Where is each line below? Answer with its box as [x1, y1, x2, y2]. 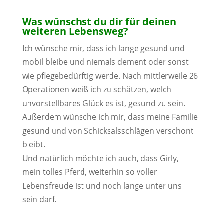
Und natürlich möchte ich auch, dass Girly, [22, 153, 179, 164]
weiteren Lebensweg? [22, 25, 128, 38]
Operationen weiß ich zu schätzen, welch [22, 84, 171, 95]
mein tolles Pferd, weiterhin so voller [22, 166, 157, 177]
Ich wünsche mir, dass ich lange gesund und [22, 43, 185, 54]
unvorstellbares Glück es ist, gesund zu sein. [22, 98, 185, 109]
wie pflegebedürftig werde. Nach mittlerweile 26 [22, 70, 198, 81]
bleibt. [22, 139, 45, 150]
